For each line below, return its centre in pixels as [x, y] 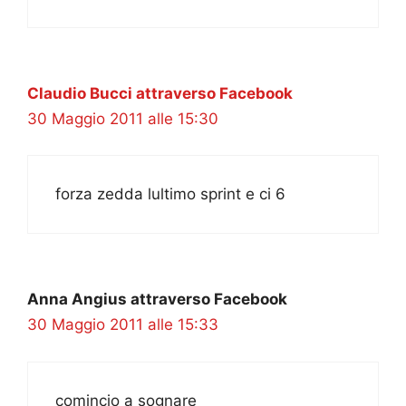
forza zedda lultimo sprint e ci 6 [170, 194]
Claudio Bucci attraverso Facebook [160, 93]
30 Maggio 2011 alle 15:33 [123, 325]
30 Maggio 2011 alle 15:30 [123, 118]
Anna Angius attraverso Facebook [157, 300]
